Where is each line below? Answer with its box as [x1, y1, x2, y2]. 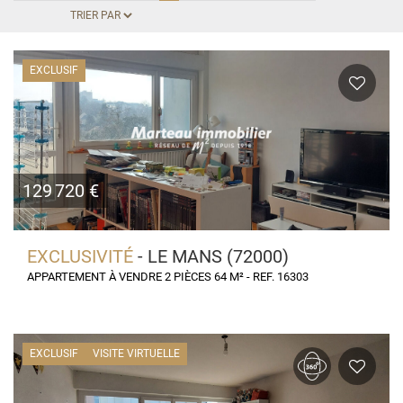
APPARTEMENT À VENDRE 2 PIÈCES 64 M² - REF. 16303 [27, 270, 309, 283]
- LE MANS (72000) [138, 246, 289, 267]
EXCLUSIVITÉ [27, 246, 138, 267]
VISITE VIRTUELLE [93, 347, 180, 360]
